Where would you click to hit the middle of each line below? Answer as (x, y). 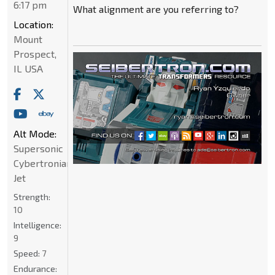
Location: (33, 24)
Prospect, (35, 53)
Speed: (28, 253)
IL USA (28, 68)
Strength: (32, 196)
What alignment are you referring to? (156, 9)
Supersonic (38, 148)
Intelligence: (37, 225)
